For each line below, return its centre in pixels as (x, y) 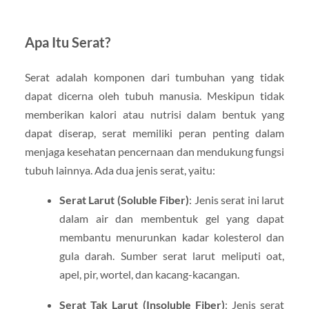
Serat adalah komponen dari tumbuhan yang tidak (154, 77)
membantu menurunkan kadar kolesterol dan (172, 237)
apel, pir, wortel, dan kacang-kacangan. (149, 275)
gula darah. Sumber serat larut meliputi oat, (172, 256)
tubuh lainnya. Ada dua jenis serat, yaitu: (120, 170)
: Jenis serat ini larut (237, 200)
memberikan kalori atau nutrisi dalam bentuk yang (154, 114)
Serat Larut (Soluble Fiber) (124, 200)
